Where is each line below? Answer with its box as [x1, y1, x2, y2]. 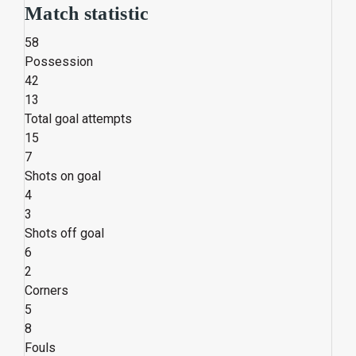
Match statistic [25, 3, 149, 24]
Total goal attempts [25, 111, 132, 126]
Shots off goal [25, 226, 104, 241]
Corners [25, 283, 68, 298]
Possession [25, 54, 93, 69]
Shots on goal [25, 168, 101, 184]
